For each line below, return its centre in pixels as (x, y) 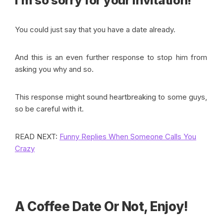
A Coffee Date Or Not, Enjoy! (101, 206)
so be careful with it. (49, 109)
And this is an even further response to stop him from (111, 57)
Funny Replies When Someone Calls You (128, 136)
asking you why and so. (55, 69)
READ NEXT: (37, 136)
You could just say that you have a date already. (96, 29)
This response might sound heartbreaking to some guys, (111, 97)
